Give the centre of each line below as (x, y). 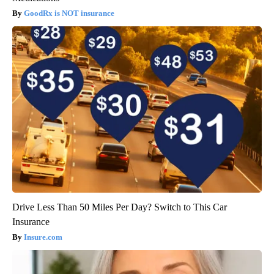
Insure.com (43, 237)
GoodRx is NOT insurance (69, 13)
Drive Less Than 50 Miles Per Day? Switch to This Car (120, 207)
